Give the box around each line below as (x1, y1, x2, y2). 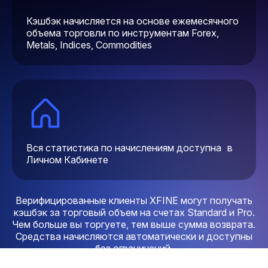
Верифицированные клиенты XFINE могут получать (16, 194, 252, 206)
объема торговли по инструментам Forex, (26, 27, 219, 39)
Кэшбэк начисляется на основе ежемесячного (26, 15, 239, 27)
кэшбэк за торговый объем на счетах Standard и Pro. (13, 206, 255, 218)
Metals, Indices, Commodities (26, 39, 152, 51)
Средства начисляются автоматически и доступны (16, 230, 252, 242)
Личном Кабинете (26, 154, 108, 166)
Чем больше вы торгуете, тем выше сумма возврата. (13, 218, 255, 230)
